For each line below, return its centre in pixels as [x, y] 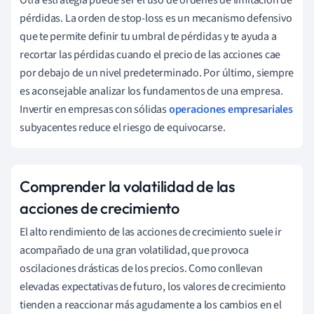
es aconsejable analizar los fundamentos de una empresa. [151, 91]
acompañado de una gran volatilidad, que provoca [134, 250]
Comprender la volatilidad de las [127, 186]
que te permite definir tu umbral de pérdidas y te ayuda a [148, 36]
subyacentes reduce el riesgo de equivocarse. [123, 127]
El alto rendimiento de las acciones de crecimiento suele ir [151, 232]
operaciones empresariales [231, 109]
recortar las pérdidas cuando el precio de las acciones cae [150, 54]
